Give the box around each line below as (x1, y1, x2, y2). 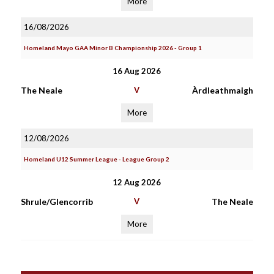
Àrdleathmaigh (191, 85, 253, 95)
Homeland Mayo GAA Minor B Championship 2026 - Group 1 (23, 44, 202, 51)
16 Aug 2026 (113, 66, 161, 76)
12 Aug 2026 (113, 177, 161, 187)
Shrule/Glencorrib (20, 196, 93, 207)
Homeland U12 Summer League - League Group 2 (23, 155, 169, 163)
